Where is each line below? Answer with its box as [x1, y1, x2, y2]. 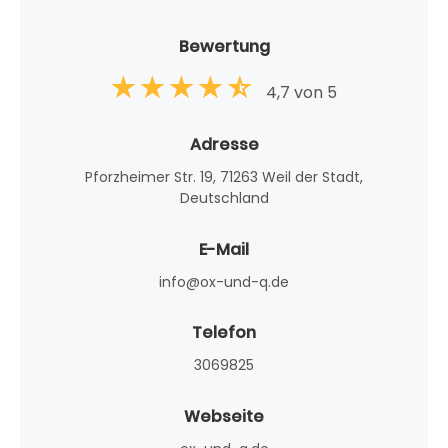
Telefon [192, 321, 256, 345]
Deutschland [179, 188, 269, 209]
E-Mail [199, 237, 249, 261]
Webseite [184, 404, 264, 428]
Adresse [189, 133, 259, 157]
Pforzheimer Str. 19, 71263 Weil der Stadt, [85, 167, 363, 188]
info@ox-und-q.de [159, 271, 289, 292]
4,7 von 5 [266, 80, 337, 104]
